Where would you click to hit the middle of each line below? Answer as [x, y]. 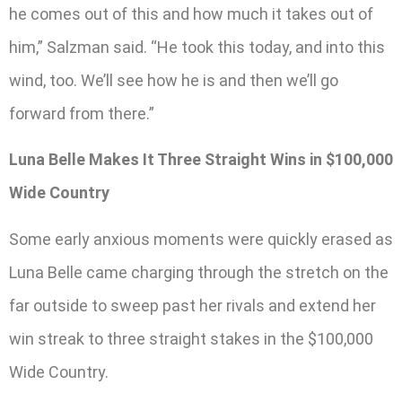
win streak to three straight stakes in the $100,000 [191, 338]
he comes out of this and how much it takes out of [191, 13]
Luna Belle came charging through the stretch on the [199, 272]
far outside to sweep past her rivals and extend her [192, 305]
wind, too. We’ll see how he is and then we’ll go [174, 80]
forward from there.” [82, 113]
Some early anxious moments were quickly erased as [201, 239]
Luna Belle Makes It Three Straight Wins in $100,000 [201, 160]
